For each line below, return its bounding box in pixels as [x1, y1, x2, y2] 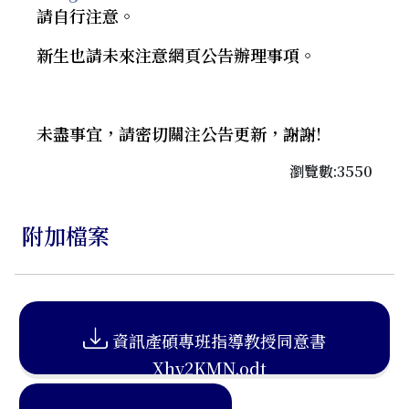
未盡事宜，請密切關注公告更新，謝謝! [37, 121, 321, 145]
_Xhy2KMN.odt [142, 356, 267, 380]
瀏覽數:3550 [289, 161, 372, 182]
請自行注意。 [37, 4, 135, 27]
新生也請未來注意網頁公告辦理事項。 [37, 43, 316, 67]
